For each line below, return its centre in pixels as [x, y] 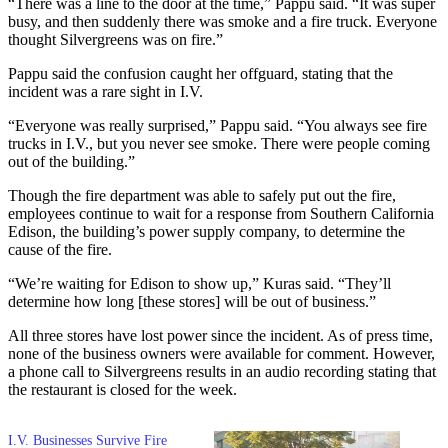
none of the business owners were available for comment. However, [221, 353]
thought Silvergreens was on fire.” [115, 39]
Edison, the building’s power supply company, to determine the [206, 231]
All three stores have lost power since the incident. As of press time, [220, 335]
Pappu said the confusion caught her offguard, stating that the [200, 73]
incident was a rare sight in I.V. [105, 91]
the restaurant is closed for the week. [122, 389]
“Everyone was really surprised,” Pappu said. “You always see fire [217, 125]
